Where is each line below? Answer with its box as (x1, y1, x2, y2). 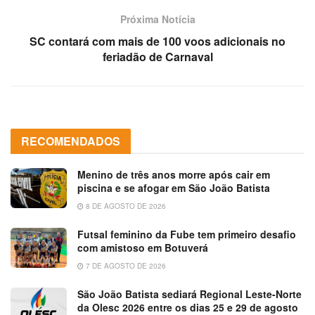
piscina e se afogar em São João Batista (77, 180, 270, 195)
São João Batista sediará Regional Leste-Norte (77, 286, 302, 301)
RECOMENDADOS (21, 132, 120, 149)
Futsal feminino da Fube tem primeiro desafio (77, 226, 296, 241)
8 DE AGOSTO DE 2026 (84, 200, 166, 211)
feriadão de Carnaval (102, 48, 213, 65)
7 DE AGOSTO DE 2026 (84, 260, 166, 271)
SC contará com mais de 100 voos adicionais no (30, 32, 285, 49)
